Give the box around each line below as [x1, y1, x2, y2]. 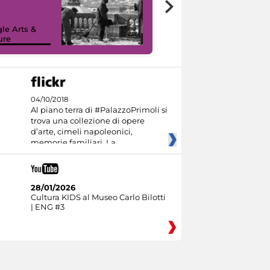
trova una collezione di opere [30, 116, 145, 126]
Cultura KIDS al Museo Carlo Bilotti [30, 192, 166, 202]
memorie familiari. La [30, 137, 116, 148]
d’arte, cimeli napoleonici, [30, 127, 133, 137]
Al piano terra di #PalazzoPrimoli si [30, 105, 168, 115]
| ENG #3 [30, 201, 64, 212]
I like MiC [177, 33, 213, 43]
